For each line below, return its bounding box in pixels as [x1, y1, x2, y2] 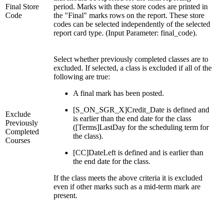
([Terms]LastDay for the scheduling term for [73, 123, 209, 132]
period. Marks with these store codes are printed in [54, 2, 208, 11]
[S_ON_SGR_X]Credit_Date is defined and [73, 106, 209, 114]
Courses [5, 136, 30, 145]
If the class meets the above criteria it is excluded [54, 174, 202, 182]
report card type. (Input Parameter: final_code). [54, 29, 197, 37]
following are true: [54, 73, 110, 81]
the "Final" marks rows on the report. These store [54, 11, 204, 20]
